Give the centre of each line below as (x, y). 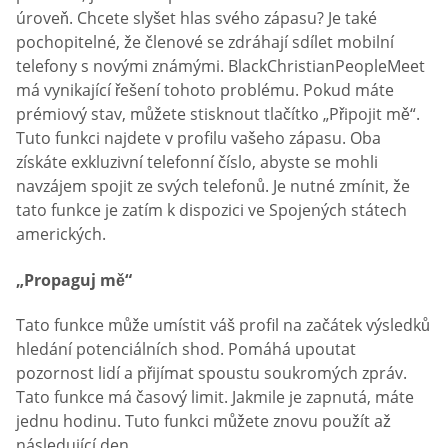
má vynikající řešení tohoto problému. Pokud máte (205, 90)
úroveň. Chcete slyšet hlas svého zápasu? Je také (196, 18)
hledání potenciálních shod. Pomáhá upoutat (186, 349)
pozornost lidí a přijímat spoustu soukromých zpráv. (211, 373)
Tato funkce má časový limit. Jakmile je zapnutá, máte (215, 397)
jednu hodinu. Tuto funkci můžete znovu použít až (203, 421)
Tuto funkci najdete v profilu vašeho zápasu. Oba (198, 138)
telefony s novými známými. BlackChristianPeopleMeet (220, 66)
